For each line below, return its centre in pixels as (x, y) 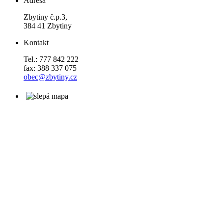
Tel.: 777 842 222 (51, 59)
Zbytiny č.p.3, (45, 17)
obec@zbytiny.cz (50, 77)
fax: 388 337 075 (50, 68)
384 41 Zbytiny (48, 26)
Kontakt (36, 43)
